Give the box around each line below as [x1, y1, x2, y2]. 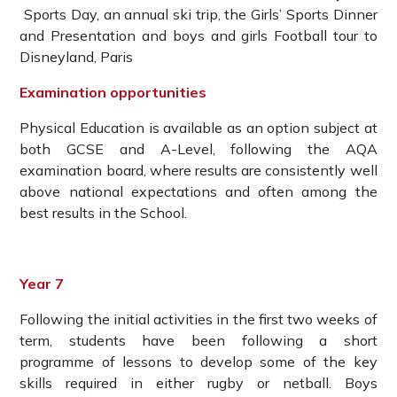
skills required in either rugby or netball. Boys [19, 374, 378, 393]
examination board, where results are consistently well [19, 161, 378, 180]
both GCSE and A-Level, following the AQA [19, 140, 378, 159]
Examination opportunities [19, 83, 207, 102]
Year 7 [19, 275, 65, 293]
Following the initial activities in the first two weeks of [19, 310, 378, 329]
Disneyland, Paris [19, 48, 134, 66]
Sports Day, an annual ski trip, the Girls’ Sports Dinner [19, 5, 378, 24]
